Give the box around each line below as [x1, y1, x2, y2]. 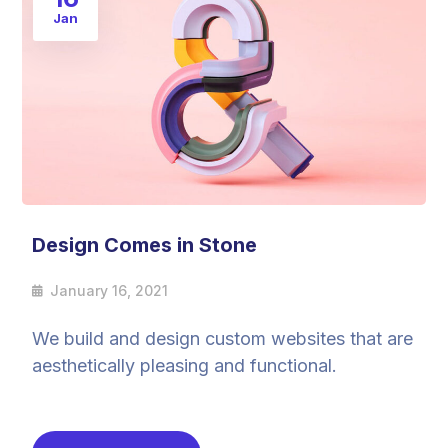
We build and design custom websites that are [32, 328, 414, 350]
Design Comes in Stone [32, 233, 258, 258]
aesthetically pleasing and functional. [32, 355, 338, 377]
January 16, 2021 [50, 282, 169, 300]
